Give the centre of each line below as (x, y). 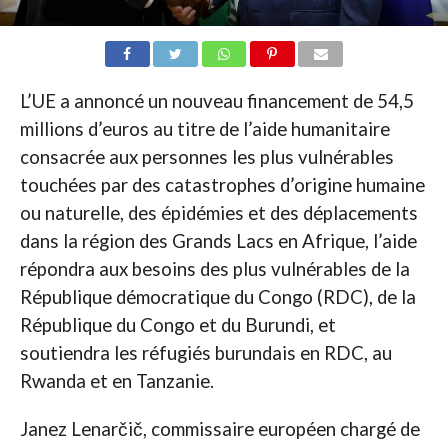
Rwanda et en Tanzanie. (116, 381)
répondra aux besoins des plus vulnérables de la (214, 269)
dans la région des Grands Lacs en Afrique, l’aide (218, 241)
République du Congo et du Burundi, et (177, 325)
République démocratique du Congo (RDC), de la (217, 297)
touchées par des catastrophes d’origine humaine (222, 185)
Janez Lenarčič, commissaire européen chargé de (219, 429)
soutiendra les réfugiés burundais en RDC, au (205, 353)
